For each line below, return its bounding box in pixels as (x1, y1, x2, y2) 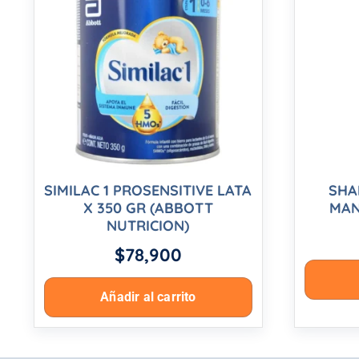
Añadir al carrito (100, 289, 196, 305)
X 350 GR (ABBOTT (83, 199, 213, 218)
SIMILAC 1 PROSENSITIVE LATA (44, 181, 252, 200)
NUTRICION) (107, 216, 190, 236)
